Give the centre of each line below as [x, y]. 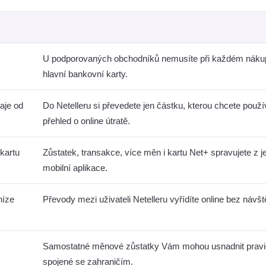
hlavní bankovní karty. [85, 74]
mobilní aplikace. [75, 168]
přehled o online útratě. [86, 121]
